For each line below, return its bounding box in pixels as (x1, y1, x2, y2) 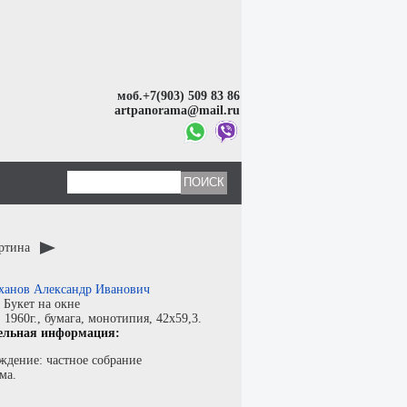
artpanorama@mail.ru (114, 103, 241, 117)
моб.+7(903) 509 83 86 (117, 88, 241, 103)
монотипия (88, 312, 149, 325)
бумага (45, 312, 81, 325)
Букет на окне (4, 297, 80, 311)
